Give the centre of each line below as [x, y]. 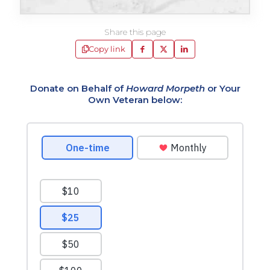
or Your [222, 88]
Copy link [107, 49]
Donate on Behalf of [78, 88]
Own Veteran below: [135, 100]
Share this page [135, 32]
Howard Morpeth [165, 88]
